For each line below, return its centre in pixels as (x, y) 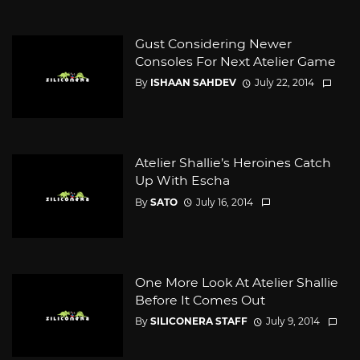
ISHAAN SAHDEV (193, 83)
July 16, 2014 (224, 202)
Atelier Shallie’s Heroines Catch (233, 163)
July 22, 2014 (284, 83)
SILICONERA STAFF (198, 321)
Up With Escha (182, 181)
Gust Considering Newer (213, 43)
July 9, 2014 (292, 321)
